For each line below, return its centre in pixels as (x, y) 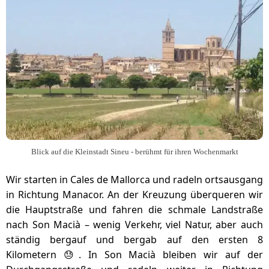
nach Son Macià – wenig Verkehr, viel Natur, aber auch (134, 225)
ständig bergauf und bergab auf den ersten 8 (134, 240)
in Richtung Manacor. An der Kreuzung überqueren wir (134, 195)
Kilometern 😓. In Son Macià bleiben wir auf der (134, 255)
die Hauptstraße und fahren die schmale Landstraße (134, 210)
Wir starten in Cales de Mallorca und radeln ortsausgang (134, 180)
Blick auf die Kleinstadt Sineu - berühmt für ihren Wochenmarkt (134, 152)
